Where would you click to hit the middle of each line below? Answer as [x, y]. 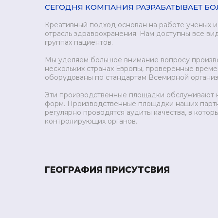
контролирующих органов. [91, 121]
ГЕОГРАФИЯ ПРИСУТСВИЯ [107, 170]
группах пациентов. [79, 42]
